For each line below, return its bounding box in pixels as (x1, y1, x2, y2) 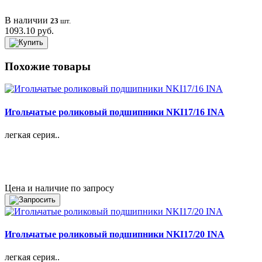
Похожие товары (5, 60, 91, 73)
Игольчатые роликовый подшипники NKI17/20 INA (5, 229, 225, 240)
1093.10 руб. (5, 25, 54, 36)
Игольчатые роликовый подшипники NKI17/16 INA (5, 106, 225, 117)
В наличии (5, 15, 50, 25)
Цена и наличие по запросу (5, 182, 114, 193)
